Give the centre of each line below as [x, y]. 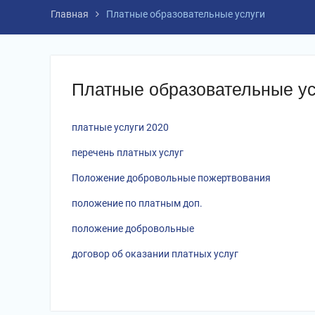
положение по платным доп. [137, 203]
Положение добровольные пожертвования [172, 178]
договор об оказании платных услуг [155, 254]
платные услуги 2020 [120, 127]
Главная [70, 14]
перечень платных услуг [128, 153]
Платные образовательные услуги [186, 14]
